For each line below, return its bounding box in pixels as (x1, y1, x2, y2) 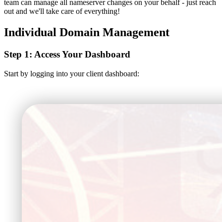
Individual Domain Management (4, 26, 169, 39)
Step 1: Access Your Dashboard (4, 49, 130, 60)
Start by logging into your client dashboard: (4, 69, 139, 78)
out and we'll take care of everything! (4, 7, 120, 16)
